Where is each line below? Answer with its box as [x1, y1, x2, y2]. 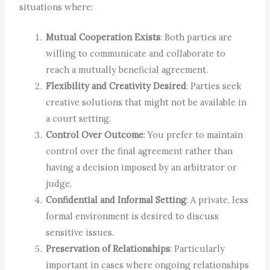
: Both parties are [160, 31, 233, 43]
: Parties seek [186, 80, 242, 92]
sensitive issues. [46, 227, 115, 239]
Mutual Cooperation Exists [46, 31, 161, 43]
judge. [46, 178, 72, 190]
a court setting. [46, 113, 111, 125]
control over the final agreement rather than [46, 145, 233, 157]
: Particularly [170, 243, 225, 255]
